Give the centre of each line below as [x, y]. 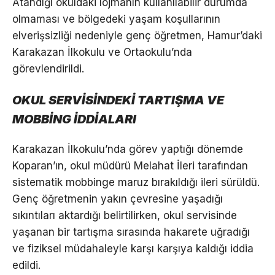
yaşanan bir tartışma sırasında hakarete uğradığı [131, 232]
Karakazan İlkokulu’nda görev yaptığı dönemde [128, 149]
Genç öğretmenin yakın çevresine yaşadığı [118, 199]
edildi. [26, 265]
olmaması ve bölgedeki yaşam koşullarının [116, 19]
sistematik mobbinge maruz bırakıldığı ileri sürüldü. [136, 182]
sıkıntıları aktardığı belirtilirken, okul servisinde [125, 215]
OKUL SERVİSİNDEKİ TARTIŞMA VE [118, 100]
